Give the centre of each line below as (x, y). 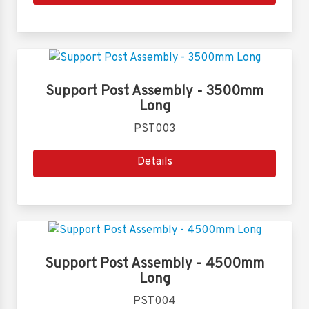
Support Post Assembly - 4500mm (154, 264)
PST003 (154, 129)
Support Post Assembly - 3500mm (154, 92)
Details (154, 162)
